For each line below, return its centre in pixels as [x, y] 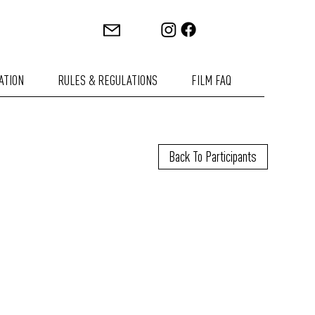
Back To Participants [213, 156]
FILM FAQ [211, 80]
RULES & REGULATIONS [107, 80]
